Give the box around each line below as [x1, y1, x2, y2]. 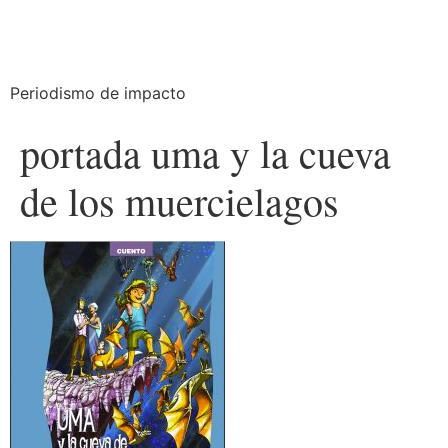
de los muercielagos [20, 174, 339, 227]
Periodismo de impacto [10, 83, 186, 103]
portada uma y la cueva [20, 126, 391, 179]
